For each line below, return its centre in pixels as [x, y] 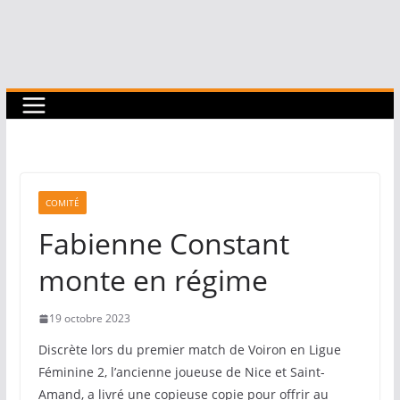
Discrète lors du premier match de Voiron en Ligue [189, 350]
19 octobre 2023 [89, 318]
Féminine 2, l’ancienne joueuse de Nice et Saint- [181, 372]
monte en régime [153, 280]
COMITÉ [62, 203]
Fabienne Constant [163, 243]
